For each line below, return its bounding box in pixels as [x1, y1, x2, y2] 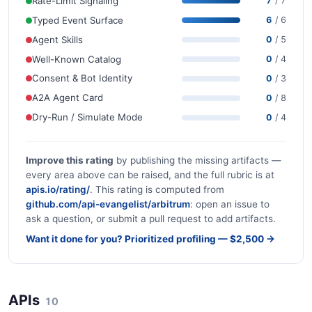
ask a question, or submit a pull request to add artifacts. [26, 212, 276, 224]
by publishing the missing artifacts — [114, 154, 281, 166]
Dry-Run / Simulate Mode [32, 111, 143, 123]
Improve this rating [26, 154, 114, 166]
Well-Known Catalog [32, 53, 121, 65]
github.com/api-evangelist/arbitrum [26, 198, 190, 210]
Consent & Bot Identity [32, 72, 132, 84]
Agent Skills [32, 33, 83, 45]
